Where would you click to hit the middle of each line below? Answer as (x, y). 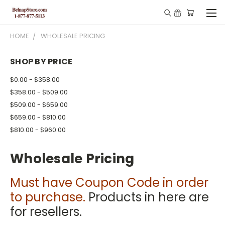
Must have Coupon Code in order (109, 182)
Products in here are (147, 197)
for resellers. (46, 211)
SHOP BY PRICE (41, 62)
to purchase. (48, 197)
